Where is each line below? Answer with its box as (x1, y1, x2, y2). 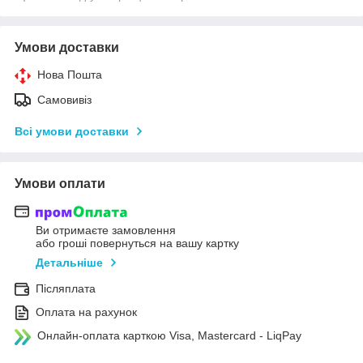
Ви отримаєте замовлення (36, 224, 176, 237)
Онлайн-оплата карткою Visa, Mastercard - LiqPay (37, 329, 301, 343)
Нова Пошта (37, 67, 102, 81)
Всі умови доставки (15, 124, 129, 138)
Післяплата (36, 282, 96, 296)
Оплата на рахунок (36, 305, 137, 319)
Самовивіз (37, 92, 92, 106)
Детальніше (36, 256, 103, 270)
